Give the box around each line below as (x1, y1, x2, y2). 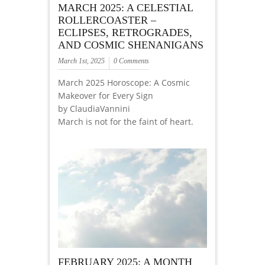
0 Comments (114, 57, 149, 66)
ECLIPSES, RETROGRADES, (58, 27, 192, 39)
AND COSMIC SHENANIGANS (58, 39, 203, 51)
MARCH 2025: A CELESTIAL (58, 2, 193, 14)
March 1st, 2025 (58, 57, 105, 66)
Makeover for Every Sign (58, 90, 153, 102)
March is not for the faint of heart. (58, 116, 193, 128)
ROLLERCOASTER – (58, 14, 156, 27)
